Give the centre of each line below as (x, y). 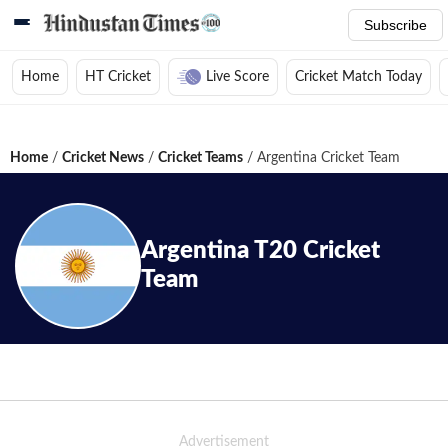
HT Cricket (118, 77)
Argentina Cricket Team (326, 158)
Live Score (237, 77)
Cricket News (103, 158)
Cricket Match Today (358, 77)
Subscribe (395, 25)
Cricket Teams (200, 158)
